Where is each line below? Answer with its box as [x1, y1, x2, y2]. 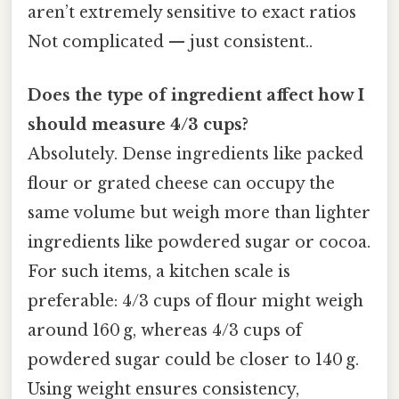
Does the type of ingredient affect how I [28, 85, 364, 105]
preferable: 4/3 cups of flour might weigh [28, 290, 363, 311]
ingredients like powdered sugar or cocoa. [28, 232, 370, 252]
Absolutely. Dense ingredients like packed [28, 143, 363, 164]
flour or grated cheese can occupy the [28, 173, 335, 193]
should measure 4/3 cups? [28, 114, 248, 134]
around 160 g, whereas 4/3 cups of [28, 320, 302, 340]
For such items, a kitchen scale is [28, 261, 290, 281]
